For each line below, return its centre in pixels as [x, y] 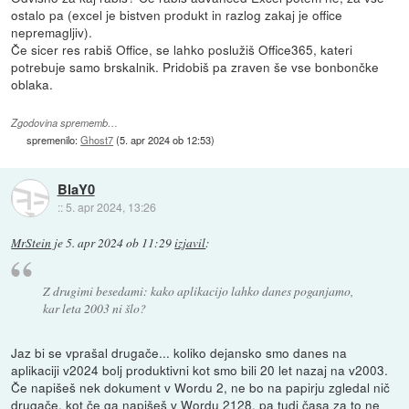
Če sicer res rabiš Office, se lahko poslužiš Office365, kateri [182, 50]
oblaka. [32, 84]
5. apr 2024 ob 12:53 [166, 139]
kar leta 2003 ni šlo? [94, 308]
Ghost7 [97, 139]
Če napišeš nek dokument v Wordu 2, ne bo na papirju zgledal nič [201, 387]
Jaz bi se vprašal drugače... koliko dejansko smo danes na [179, 352]
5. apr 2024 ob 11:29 [119, 243]
